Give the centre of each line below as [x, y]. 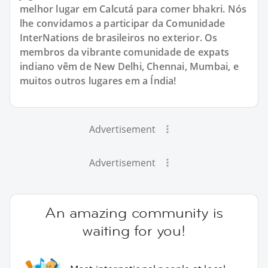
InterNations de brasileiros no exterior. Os [119, 37]
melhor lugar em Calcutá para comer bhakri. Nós [133, 9]
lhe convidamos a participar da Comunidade [123, 23]
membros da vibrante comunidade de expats [125, 52]
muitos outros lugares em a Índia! [98, 80]
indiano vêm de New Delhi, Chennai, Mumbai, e [129, 66]
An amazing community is [134, 212]
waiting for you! [134, 230]
